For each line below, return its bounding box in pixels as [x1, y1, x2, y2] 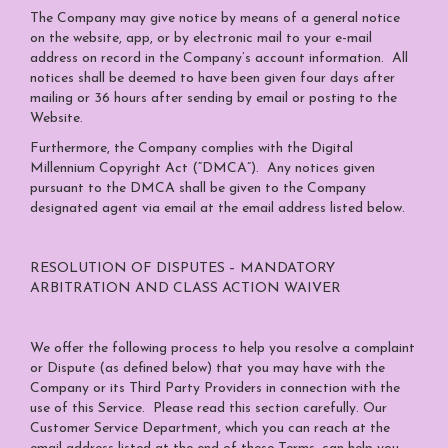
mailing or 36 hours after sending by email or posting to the [30, 91, 397, 106]
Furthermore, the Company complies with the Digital [30, 141, 353, 156]
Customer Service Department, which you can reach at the [30, 421, 390, 436]
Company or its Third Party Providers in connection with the [30, 381, 400, 396]
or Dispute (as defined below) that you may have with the [30, 361, 385, 376]
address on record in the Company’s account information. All [30, 51, 408, 66]
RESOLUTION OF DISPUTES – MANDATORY [30, 261, 335, 276]
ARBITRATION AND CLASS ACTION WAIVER [30, 281, 341, 296]
